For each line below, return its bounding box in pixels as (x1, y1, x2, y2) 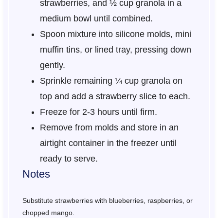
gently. (39, 60, 65, 71)
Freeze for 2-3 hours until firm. (39, 107, 157, 117)
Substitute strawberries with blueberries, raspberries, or (22, 197, 193, 205)
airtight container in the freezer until (39, 138, 177, 148)
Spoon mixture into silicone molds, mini (39, 29, 191, 39)
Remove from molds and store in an (39, 123, 179, 133)
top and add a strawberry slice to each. (39, 91, 190, 102)
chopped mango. (22, 209, 74, 217)
